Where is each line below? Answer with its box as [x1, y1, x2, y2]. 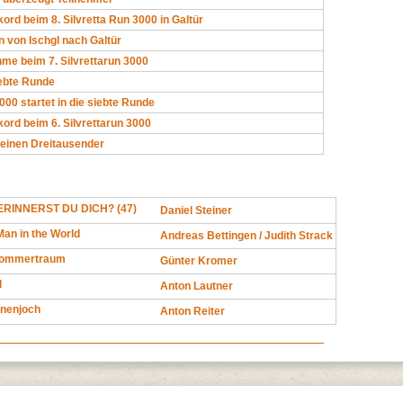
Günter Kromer [160, 255, 237, 267]
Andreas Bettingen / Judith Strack [160, 229, 333, 242]
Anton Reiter [160, 305, 225, 318]
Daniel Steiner [160, 204, 232, 217]
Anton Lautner [160, 280, 233, 292]
